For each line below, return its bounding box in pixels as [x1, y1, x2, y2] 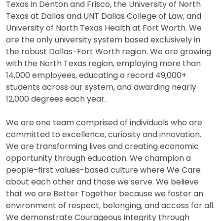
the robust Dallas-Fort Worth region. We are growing [6, 45, 211, 57]
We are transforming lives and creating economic [6, 140, 199, 152]
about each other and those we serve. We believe [6, 176, 199, 187]
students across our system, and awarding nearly [6, 81, 196, 93]
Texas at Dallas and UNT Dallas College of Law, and [6, 10, 201, 22]
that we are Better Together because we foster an [6, 187, 203, 199]
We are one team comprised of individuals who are [6, 116, 202, 128]
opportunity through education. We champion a [6, 152, 191, 164]
